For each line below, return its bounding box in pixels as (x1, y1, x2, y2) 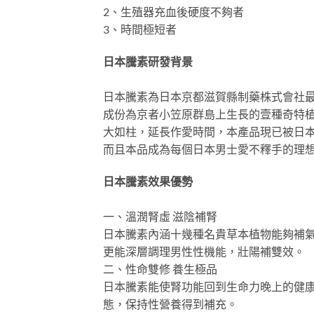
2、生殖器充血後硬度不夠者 (103, 4, 244, 18)
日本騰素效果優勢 (103, 174, 193, 188)
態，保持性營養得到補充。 (103, 296, 238, 310)
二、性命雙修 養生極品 (103, 261, 217, 275)
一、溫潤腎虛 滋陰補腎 (103, 209, 217, 223)
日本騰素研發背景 (103, 54, 193, 68)
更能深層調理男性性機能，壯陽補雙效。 (103, 244, 305, 258)
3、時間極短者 (103, 22, 177, 36)
